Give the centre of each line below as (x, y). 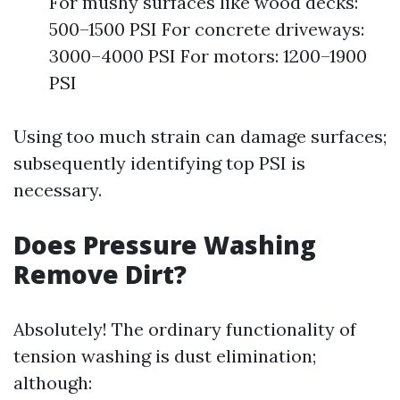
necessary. (58, 190)
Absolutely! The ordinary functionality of (185, 329)
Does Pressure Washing (165, 245)
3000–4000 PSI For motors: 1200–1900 (208, 56)
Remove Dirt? (100, 274)
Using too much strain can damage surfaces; (200, 136)
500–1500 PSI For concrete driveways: (207, 29)
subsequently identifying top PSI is (159, 163)
